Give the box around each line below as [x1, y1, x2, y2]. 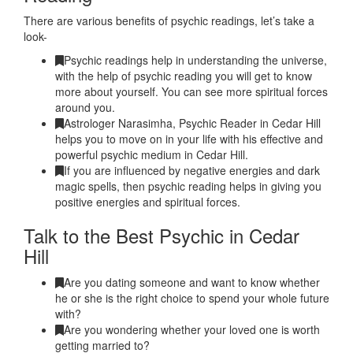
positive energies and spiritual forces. [55, 194, 240, 210]
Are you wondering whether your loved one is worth [63, 321, 320, 337]
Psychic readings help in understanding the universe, [63, 52, 327, 68]
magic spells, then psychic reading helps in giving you [55, 178, 321, 194]
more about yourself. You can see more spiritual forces [55, 84, 328, 99]
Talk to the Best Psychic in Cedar [24, 221, 299, 249]
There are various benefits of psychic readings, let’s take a [24, 13, 314, 28]
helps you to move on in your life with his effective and [55, 131, 323, 147]
